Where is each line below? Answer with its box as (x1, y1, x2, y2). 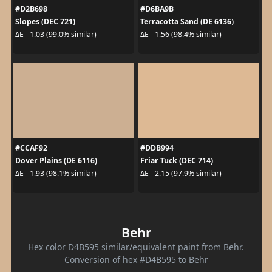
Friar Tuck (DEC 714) (140, 155, 213, 166)
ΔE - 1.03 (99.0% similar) (15, 29, 97, 39)
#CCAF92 (15, 142, 47, 153)
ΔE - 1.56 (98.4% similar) (140, 29, 222, 39)
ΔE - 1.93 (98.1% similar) (15, 168, 97, 178)
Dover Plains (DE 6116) (15, 155, 97, 166)
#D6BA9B (140, 3, 174, 14)
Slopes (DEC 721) (15, 16, 75, 27)
